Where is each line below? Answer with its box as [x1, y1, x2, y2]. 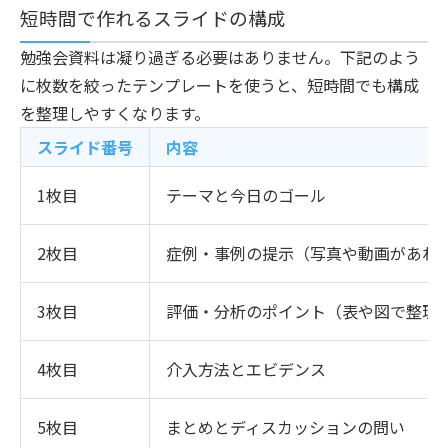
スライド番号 [37, 134, 133, 159]
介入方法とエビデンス [166, 356, 326, 381]
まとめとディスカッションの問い [166, 414, 405, 439]
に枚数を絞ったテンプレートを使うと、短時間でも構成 [20, 72, 419, 97]
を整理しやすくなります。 [20, 100, 210, 125]
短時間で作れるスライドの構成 [20, 3, 286, 31]
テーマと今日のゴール [166, 182, 326, 207]
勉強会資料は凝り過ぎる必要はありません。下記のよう [20, 44, 420, 69]
